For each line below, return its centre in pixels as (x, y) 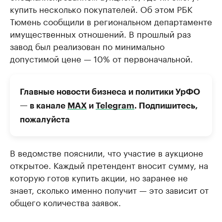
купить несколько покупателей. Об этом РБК (101, 8)
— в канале (44, 106)
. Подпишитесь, (166, 106)
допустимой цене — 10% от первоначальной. (101, 58)
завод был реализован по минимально (87, 46)
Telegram (115, 106)
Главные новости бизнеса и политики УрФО (110, 92)
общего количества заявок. (65, 202)
